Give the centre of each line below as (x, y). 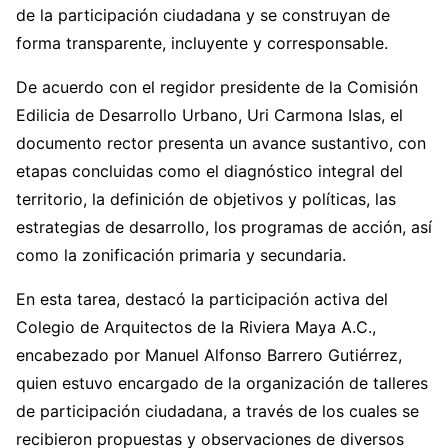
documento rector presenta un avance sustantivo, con (221, 143)
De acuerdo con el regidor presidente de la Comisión (217, 87)
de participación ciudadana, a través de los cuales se (217, 411)
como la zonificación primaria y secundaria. (181, 255)
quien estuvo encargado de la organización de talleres (222, 383)
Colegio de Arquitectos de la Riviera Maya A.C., (196, 327)
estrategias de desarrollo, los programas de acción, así (224, 227)
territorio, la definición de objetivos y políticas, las (206, 199)
